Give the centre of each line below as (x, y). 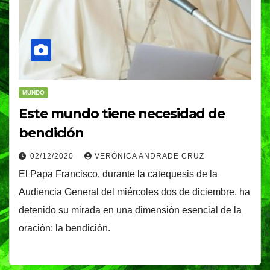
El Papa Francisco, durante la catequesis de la (118, 174)
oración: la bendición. (64, 228)
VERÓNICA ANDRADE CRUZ (149, 156)
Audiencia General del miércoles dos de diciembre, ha (134, 192)
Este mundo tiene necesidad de (122, 113)
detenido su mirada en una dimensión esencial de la (130, 210)
